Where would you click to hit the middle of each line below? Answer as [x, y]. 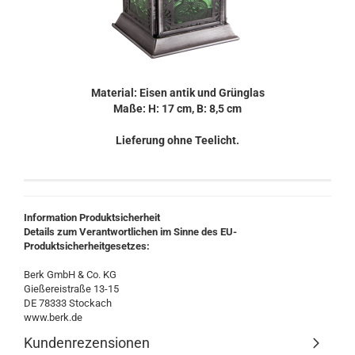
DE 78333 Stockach [68, 303]
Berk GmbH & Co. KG [70, 275]
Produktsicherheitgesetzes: [87, 246]
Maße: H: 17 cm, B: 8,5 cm [177, 109]
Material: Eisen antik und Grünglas [177, 93]
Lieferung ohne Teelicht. [177, 140]
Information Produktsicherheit [92, 218]
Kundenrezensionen [87, 343]
